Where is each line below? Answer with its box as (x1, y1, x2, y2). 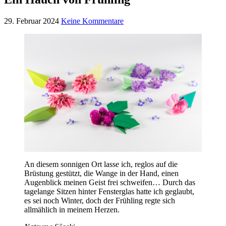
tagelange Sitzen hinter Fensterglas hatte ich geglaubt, (24, 187, 194, 196)
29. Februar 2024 (4, 16, 59, 25)
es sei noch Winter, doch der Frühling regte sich (24, 196, 175, 205)
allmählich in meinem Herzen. (24, 205, 120, 214)
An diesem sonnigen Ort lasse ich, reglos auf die (24, 160, 178, 169)
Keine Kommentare (61, 16, 124, 25)
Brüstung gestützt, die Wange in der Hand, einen (24, 169, 179, 178)
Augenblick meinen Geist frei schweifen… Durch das (24, 178, 195, 187)
